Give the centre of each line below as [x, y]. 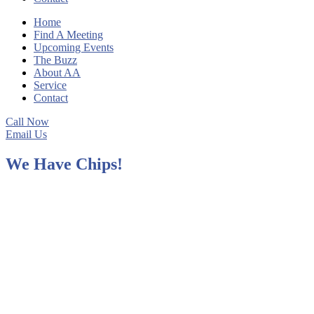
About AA [57, 73]
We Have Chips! [64, 164]
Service [50, 86]
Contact [51, 98]
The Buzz [55, 60]
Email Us [26, 135]
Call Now [27, 122]
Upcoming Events [74, 48]
